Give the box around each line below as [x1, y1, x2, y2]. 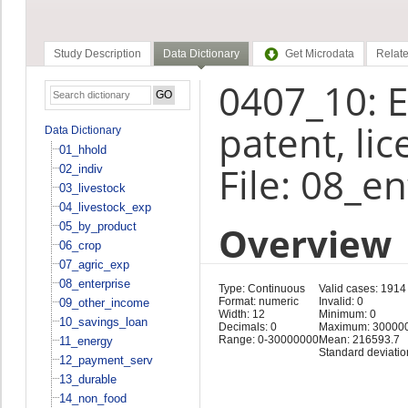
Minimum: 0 [318, 307, 376, 321]
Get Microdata [284, 47, 354, 61]
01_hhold [58, 142, 107, 157]
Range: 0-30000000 [218, 332, 319, 346]
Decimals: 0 [218, 320, 277, 333]
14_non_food [58, 391, 127, 405]
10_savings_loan [58, 314, 148, 329]
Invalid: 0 [318, 294, 363, 308]
